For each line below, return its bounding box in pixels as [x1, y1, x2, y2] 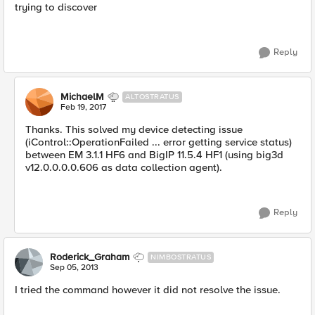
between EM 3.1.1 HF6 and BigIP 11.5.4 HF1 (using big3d [25, 148, 283, 161]
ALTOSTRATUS [125, 92, 179, 101]
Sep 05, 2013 [50, 262, 98, 273]
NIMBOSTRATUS [150, 252, 211, 262]
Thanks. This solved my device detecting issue [25, 123, 243, 136]
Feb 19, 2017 [60, 102, 106, 112]
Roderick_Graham [50, 251, 129, 263]
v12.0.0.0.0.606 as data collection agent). [25, 161, 222, 174]
